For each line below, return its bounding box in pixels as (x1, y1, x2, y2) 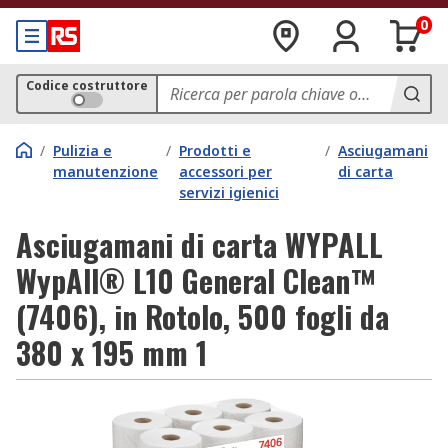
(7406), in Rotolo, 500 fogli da (16, 294, 389, 339)
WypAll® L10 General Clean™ (16, 258, 376, 303)
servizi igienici (179, 183, 279, 202)
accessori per (179, 162, 272, 181)
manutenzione (53, 162, 158, 181)
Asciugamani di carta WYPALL (16, 222, 383, 267)
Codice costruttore (26, 77, 148, 94)
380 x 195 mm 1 (16, 330, 207, 375)
